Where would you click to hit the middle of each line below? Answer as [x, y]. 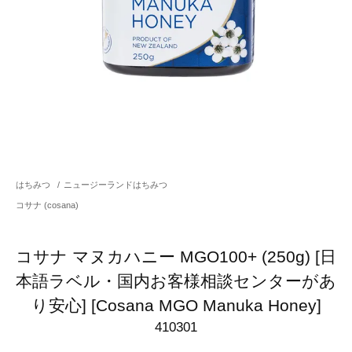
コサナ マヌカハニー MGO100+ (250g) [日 [176, 256]
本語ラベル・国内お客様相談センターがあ [176, 280]
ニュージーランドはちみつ [116, 184]
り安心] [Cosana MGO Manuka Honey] [176, 305]
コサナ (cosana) [47, 205]
